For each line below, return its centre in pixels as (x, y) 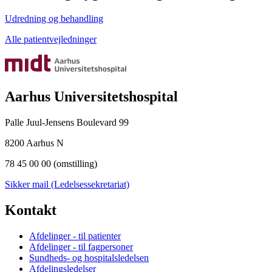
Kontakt (31, 210)
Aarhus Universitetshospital (91, 97)
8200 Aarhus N (34, 143)
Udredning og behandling (54, 19)
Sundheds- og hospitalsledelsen (89, 258)
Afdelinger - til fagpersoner (81, 247)
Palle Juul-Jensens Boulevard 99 (67, 123)
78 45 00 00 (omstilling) (51, 164)
